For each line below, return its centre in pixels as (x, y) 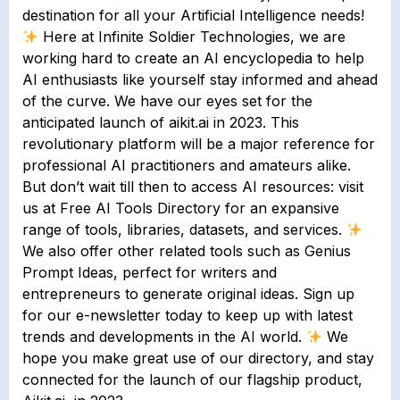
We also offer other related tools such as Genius (187, 251)
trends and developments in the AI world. (164, 337)
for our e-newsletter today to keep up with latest (187, 316)
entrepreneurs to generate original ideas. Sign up (188, 294)
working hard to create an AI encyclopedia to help (193, 58)
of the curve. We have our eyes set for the (167, 101)
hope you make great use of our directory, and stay (198, 358)
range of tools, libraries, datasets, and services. (184, 230)
